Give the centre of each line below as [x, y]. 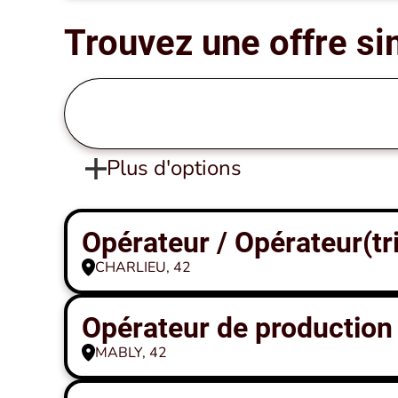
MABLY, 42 [131, 353]
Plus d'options [174, 168]
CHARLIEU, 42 [143, 267]
